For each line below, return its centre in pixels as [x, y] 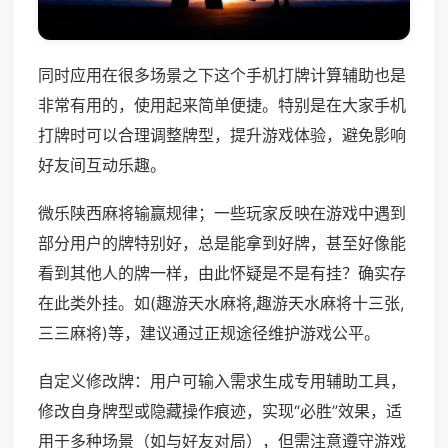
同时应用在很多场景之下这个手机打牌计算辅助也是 [222, 75]
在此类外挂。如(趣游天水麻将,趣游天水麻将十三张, [221, 303]
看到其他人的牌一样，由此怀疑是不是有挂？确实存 [222, 273]
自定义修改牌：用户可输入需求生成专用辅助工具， [222, 381]
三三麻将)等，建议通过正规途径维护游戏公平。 [209, 333]
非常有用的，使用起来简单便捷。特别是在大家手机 [222, 105]
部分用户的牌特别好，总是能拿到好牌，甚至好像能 [222, 243]
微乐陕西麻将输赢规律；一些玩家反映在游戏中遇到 [222, 213]
